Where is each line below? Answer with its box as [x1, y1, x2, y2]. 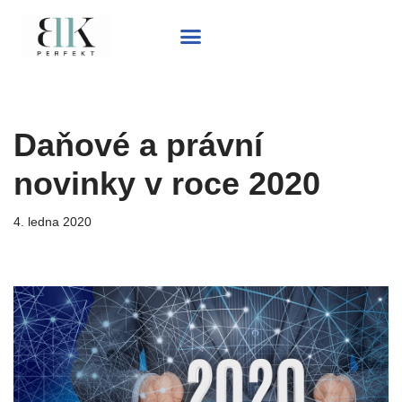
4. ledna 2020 [13, 214, 92, 229]
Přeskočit [13, 41, 73, 57]
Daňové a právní [13, 127, 263, 163]
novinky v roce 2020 [13, 165, 320, 202]
